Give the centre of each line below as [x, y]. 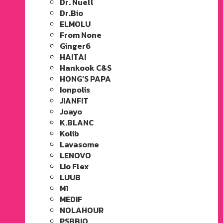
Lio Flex [74, 166]
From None [81, 35]
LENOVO [75, 155]
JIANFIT [74, 100]
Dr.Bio [71, 13]
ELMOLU [75, 24]
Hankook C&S [86, 67]
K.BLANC [77, 122]
